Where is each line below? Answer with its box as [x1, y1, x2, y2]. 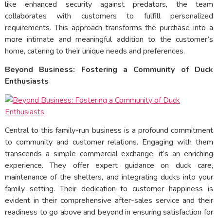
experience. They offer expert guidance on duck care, [5, 160, 213, 171]
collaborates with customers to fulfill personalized [5, 10, 213, 21]
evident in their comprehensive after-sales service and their [5, 195, 213, 206]
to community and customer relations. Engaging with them [5, 136, 213, 147]
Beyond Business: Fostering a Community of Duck [5, 64, 213, 75]
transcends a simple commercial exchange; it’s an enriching [5, 148, 213, 159]
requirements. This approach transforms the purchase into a [5, 22, 213, 33]
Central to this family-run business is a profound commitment [5, 125, 213, 136]
